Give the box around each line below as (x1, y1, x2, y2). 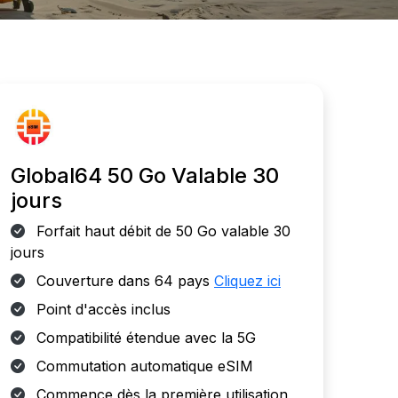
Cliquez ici (214, 272, 281, 290)
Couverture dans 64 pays (32, 272, 214, 290)
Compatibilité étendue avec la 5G (32, 329, 256, 346)
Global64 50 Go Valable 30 (11, 163, 279, 188)
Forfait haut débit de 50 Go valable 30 (32, 222, 291, 240)
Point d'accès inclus (32, 300, 171, 318)
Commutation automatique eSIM (32, 357, 253, 375)
